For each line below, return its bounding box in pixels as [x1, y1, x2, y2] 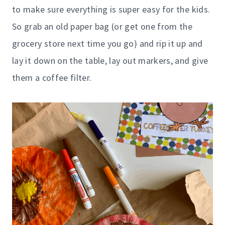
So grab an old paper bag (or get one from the [12, 20, 193, 32]
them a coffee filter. [12, 71, 92, 83]
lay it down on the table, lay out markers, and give [12, 54, 208, 66]
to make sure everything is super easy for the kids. [12, 3, 210, 15]
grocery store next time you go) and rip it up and [12, 37, 203, 49]
